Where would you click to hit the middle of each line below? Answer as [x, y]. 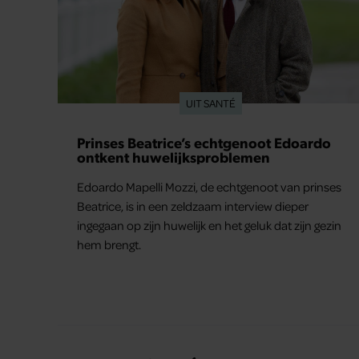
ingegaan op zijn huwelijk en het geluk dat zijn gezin [209, 226]
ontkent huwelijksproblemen [173, 157]
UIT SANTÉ [210, 103]
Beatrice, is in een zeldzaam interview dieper [193, 206]
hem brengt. [109, 245]
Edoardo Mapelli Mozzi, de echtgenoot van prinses [209, 187]
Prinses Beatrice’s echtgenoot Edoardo [204, 143]
